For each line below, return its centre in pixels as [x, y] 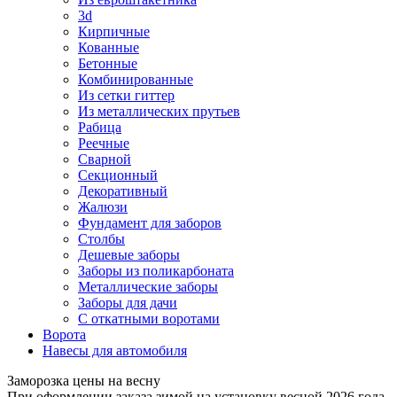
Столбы [101, 238]
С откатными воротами [149, 318]
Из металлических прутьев [159, 111]
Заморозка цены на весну [84, 380]
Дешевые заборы [129, 254]
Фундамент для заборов [150, 222]
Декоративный [123, 191]
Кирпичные [114, 31]
